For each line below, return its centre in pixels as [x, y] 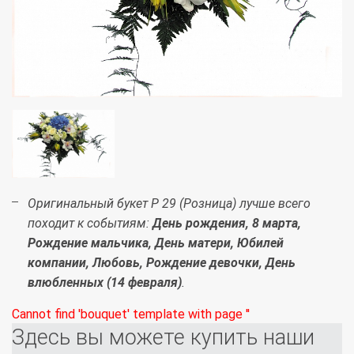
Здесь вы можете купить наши [163, 338]
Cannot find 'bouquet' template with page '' [131, 314]
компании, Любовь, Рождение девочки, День [162, 263]
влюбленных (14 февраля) [105, 283]
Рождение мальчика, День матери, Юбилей [156, 243]
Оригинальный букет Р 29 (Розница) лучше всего [169, 204]
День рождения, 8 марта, [225, 224]
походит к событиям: [88, 224]
